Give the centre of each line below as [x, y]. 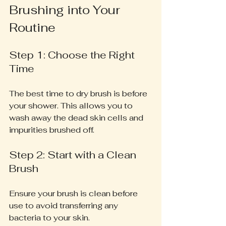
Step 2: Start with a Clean [74, 155]
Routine [32, 27]
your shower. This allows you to [72, 105]
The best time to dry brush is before [79, 93]
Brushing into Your [66, 10]
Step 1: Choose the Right [73, 55]
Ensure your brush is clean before [74, 193]
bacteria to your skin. [49, 217]
